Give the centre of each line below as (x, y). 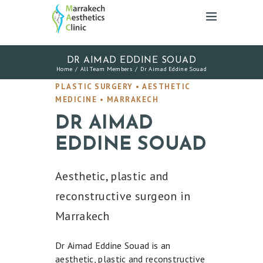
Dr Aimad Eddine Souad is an (113, 246)
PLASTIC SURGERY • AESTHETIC (123, 87)
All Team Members (106, 68)
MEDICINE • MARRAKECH (107, 100)
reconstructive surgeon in (123, 196)
